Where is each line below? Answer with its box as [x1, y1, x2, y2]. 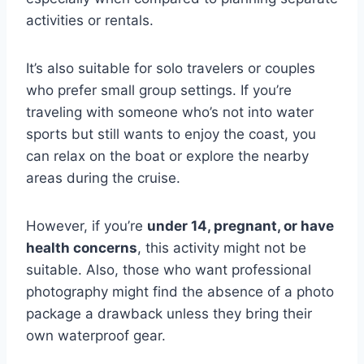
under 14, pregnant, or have [147, 218, 334, 234]
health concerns [26, 240, 137, 256]
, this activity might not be [137, 240, 306, 256]
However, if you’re [26, 218, 147, 234]
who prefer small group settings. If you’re [26, 82, 292, 98]
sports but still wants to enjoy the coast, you [26, 126, 316, 142]
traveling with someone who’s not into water [26, 104, 314, 120]
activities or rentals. [26, 12, 154, 28]
